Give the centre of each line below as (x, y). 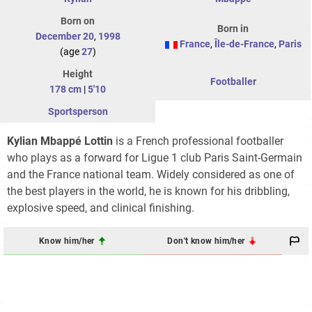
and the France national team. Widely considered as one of (151, 175)
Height (78, 74)
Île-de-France (244, 44)
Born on (78, 21)
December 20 (64, 37)
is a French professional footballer (198, 141)
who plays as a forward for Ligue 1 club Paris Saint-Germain (155, 158)
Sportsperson (78, 112)
